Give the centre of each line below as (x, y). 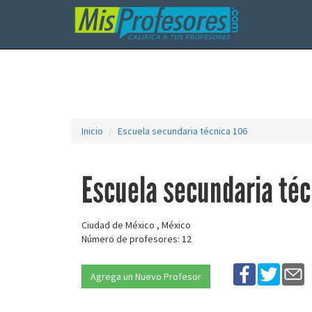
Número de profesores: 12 (136, 239)
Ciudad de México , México (136, 225)
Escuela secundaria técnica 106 (182, 131)
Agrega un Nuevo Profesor (146, 276)
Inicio (92, 131)
